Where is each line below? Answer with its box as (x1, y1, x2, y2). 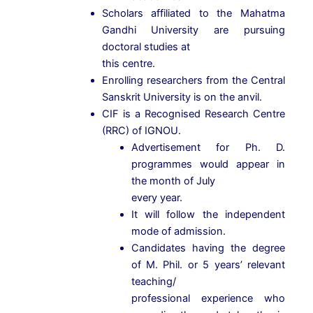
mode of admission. (131, 225, 226, 238)
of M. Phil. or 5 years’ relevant (131, 259, 285, 272)
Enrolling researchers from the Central (101, 74, 285, 87)
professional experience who (131, 292, 285, 305)
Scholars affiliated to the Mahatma (101, 7, 285, 20)
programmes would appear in (131, 158, 285, 171)
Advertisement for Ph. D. (131, 141, 285, 154)
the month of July (131, 175, 215, 188)
